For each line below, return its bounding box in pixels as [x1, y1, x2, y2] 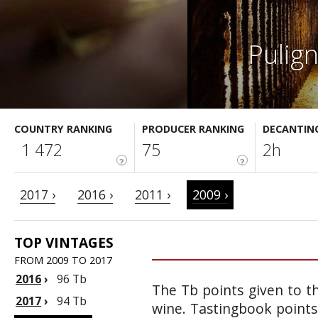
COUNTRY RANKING [14, 122, 112, 136]
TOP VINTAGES [14, 234, 114, 252]
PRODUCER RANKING [142, 122, 244, 136]
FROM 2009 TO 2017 [14, 253, 112, 267]
